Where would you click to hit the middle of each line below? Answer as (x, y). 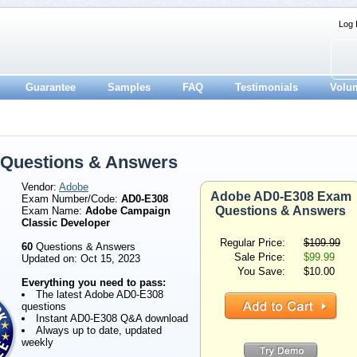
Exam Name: (53, 211)
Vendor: (40, 187)
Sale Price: (260, 257)
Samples (129, 87)
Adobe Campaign (128, 211)
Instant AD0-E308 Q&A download (112, 318)
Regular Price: (253, 243)
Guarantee (51, 87)
